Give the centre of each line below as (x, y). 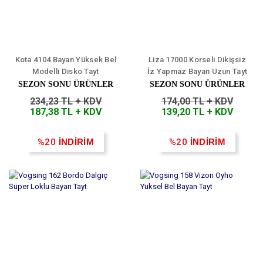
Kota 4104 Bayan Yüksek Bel (66, 60)
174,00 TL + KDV (197, 102)
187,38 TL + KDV (66, 112)
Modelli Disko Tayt (66, 72)
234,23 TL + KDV (66, 102)
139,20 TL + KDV (197, 112)
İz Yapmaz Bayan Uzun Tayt (197, 72)
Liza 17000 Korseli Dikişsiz (197, 60)
